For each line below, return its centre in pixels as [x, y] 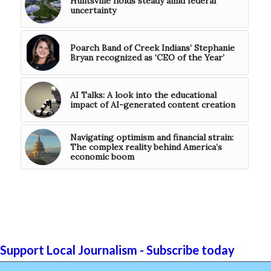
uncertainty [93, 10]
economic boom [102, 156]
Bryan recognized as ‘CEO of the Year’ [147, 57]
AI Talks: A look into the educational [143, 95]
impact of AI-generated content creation [152, 104]
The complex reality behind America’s [146, 147]
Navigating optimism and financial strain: [152, 137]
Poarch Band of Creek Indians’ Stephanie [152, 47]
